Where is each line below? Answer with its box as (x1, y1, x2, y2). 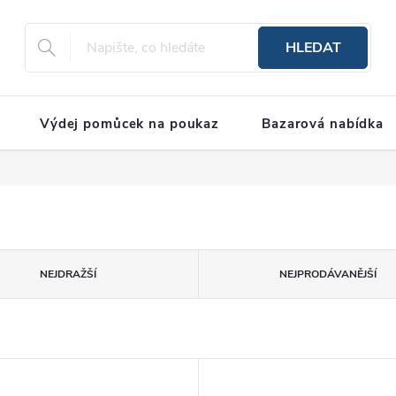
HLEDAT (285, 38, 341, 57)
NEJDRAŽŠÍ (39, 267, 96, 281)
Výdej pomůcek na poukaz (39, 115, 219, 133)
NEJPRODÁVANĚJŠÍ (279, 267, 377, 281)
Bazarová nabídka (262, 115, 384, 133)
